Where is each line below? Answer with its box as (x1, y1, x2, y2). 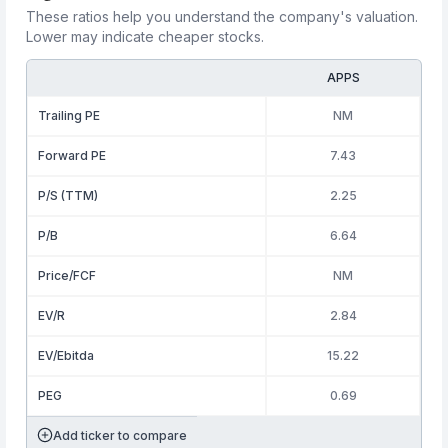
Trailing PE (38, 108, 101, 123)
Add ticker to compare (53, 427, 188, 443)
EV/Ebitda (38, 348, 95, 363)
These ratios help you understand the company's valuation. (26, 8, 419, 25)
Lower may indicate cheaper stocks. (26, 28, 265, 45)
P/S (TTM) (38, 188, 99, 203)
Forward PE (38, 148, 107, 163)
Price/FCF (38, 268, 97, 283)
